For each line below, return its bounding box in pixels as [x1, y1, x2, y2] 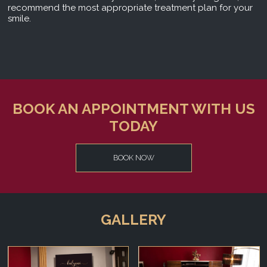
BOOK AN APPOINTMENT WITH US [12, 100, 255, 118]
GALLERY [101, 210, 166, 228]
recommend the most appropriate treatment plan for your [7, 2, 253, 14]
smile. [7, 13, 31, 24]
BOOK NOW [113, 153, 154, 162]
